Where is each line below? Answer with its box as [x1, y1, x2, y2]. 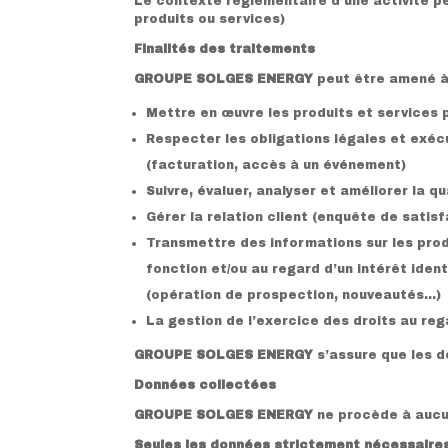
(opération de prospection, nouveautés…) [146, 287, 442, 302]
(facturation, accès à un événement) [146, 157, 407, 172]
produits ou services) [134, 11, 286, 26]
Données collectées [134, 377, 277, 392]
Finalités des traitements [134, 41, 316, 56]
